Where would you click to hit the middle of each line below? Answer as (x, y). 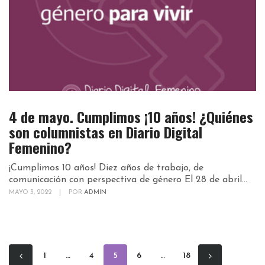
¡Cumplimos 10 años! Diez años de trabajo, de (106, 168)
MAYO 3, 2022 (31, 192)
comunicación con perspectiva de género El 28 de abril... (128, 180)
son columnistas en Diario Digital (106, 132)
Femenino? (40, 147)
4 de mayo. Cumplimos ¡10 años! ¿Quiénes (131, 116)
